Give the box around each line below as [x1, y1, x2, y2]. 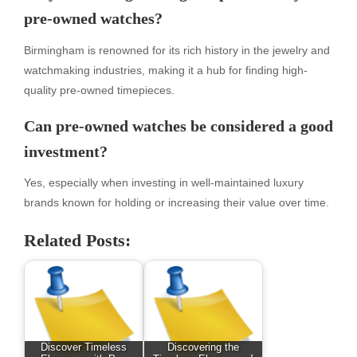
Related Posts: [24, 230, 131, 251]
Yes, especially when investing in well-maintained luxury [24, 175, 304, 189]
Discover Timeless [41, 341, 127, 353]
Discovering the [167, 341, 239, 353]
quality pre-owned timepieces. [24, 83, 175, 96]
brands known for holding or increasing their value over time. [24, 195, 329, 209]
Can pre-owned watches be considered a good [24, 116, 333, 135]
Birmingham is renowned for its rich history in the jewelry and [24, 43, 330, 57]
